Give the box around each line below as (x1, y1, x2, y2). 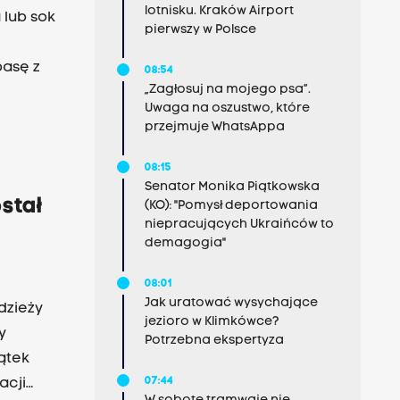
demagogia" (144, 237, 226, 250)
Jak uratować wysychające (144, 296, 318, 310)
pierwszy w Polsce (144, 23, 256, 37)
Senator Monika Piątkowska (144, 180, 320, 194)
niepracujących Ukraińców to (144, 218, 334, 231)
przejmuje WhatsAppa (144, 121, 285, 134)
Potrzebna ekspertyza (144, 334, 284, 347)
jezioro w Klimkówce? (144, 315, 279, 329)
